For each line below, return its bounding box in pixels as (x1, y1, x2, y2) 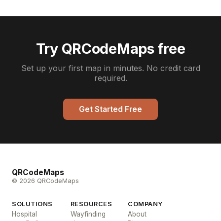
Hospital (12, 210, 37, 218)
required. (94, 73, 127, 83)
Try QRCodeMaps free (36, 40, 185, 57)
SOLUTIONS (12, 200, 53, 208)
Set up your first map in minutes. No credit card (21, 63, 200, 73)
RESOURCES (70, 200, 112, 208)
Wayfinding (70, 210, 106, 218)
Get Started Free (79, 105, 142, 114)
